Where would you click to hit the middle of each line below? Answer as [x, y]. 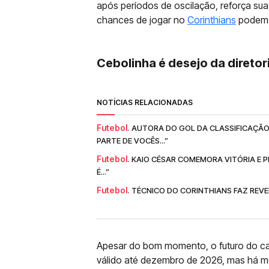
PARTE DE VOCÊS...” [132, 141]
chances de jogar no [142, 20]
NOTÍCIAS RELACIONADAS [145, 102]
